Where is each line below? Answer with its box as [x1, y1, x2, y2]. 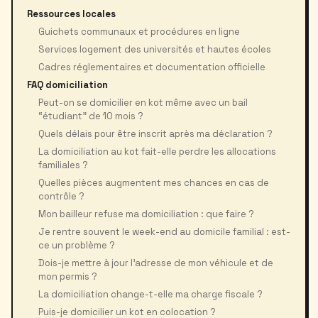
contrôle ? [38, 190, 84, 202]
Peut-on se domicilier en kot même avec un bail [38, 97, 248, 109]
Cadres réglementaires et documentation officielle [38, 61, 265, 73]
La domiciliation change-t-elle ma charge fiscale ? [38, 288, 263, 300]
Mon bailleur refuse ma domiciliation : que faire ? [38, 208, 254, 220]
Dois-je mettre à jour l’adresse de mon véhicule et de [38, 257, 273, 269]
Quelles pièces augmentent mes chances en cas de [38, 177, 269, 189]
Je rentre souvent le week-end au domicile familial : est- [38, 226, 290, 238]
